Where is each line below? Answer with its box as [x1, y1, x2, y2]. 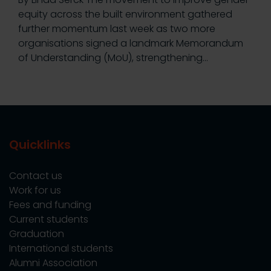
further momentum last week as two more [18, 22, 215, 36]
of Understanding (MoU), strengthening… [18, 51, 208, 65]
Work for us [9, 183, 61, 198]
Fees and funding [9, 198, 91, 212]
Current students [9, 212, 88, 227]
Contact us [9, 169, 62, 183]
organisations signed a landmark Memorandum [18, 36, 243, 51]
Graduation [9, 227, 64, 241]
